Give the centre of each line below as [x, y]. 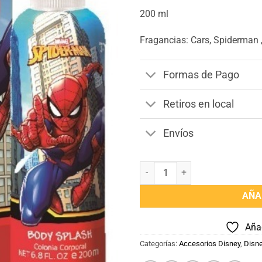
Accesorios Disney [210, 243]
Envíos [179, 133]
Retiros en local [199, 104]
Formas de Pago [201, 75]
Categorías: [159, 243]
